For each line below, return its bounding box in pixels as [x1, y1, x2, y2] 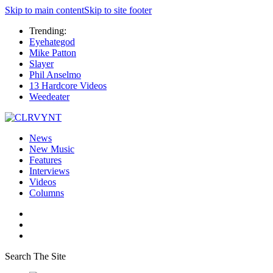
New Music [29, 144, 74, 154]
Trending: [29, 26, 66, 36]
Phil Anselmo [29, 69, 81, 80]
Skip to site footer [84, 5, 152, 15]
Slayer [29, 58, 54, 69]
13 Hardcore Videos [29, 80, 107, 91]
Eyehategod [29, 37, 75, 47]
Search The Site [5, 251, 66, 261]
